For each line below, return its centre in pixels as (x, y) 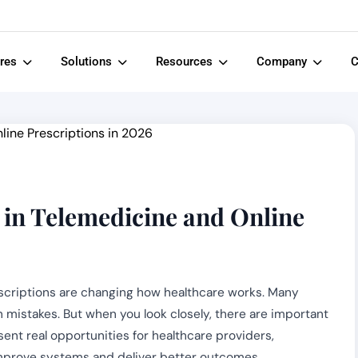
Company (283, 62)
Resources (185, 62)
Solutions (88, 62)
